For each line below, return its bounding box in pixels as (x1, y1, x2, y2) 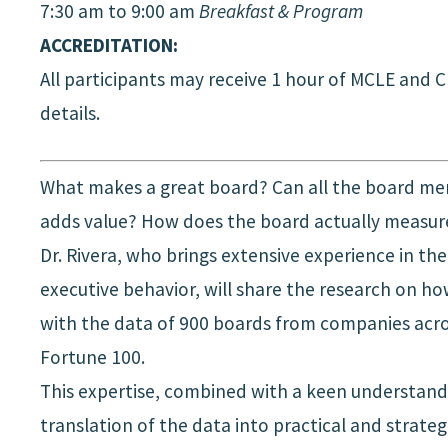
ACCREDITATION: (39, 33, 178, 58)
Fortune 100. (39, 345, 145, 370)
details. (39, 101, 100, 126)
